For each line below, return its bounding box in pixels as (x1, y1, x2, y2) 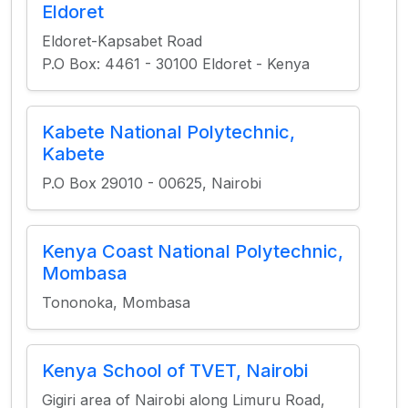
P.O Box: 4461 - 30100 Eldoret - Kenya (42, 55, 310, 73)
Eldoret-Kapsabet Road (42, 32, 202, 50)
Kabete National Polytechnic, (42, 121, 295, 143)
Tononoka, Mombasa (42, 293, 190, 311)
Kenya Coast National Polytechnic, (42, 240, 343, 262)
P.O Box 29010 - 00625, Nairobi (42, 174, 261, 192)
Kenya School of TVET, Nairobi (42, 360, 308, 382)
